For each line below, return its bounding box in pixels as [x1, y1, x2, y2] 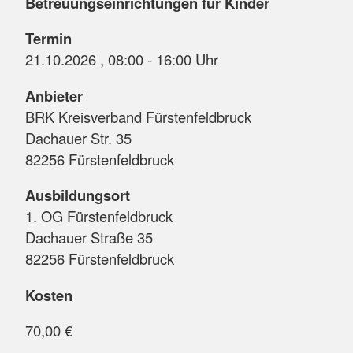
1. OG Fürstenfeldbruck [25, 206, 173, 227]
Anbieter [25, 84, 83, 106]
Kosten [25, 284, 72, 306]
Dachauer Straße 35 [25, 227, 153, 248]
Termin [25, 28, 72, 50]
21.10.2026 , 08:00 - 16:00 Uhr [195, 49, 218, 70]
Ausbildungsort [25, 184, 130, 206]
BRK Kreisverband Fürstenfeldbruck [25, 106, 251, 127]
